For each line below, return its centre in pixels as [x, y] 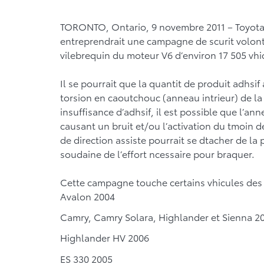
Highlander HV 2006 [105, 237]
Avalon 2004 [88, 196]
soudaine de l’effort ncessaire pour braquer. [157, 154]
